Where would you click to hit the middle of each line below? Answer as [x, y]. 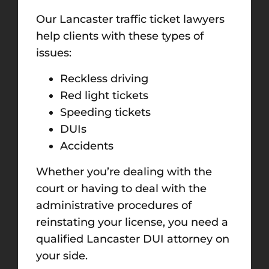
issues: [54, 53]
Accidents [87, 146]
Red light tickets [104, 95]
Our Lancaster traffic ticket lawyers [130, 20]
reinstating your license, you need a [132, 222]
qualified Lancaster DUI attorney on [133, 239]
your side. [62, 255]
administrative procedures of [114, 205]
